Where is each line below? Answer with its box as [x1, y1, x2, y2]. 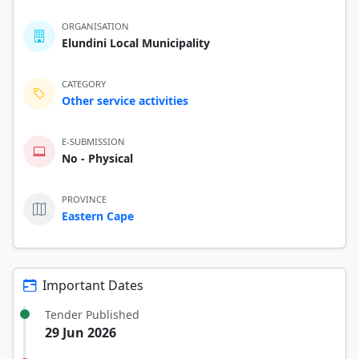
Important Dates [42, 276, 143, 294]
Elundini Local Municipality [62, 34, 210, 50]
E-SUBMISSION [62, 135, 125, 147]
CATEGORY [62, 77, 106, 90]
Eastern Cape [62, 208, 134, 224]
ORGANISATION [62, 19, 129, 32]
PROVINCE [62, 192, 107, 205]
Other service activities [62, 92, 188, 108]
